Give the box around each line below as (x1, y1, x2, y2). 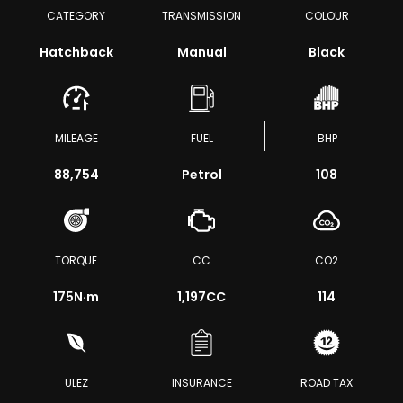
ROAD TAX (300, 375, 354, 390)
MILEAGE (54, 130, 98, 146)
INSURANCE (171, 375, 232, 390)
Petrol (181, 166, 222, 184)
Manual (176, 43, 227, 61)
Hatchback (39, 43, 113, 61)
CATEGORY (47, 8, 106, 23)
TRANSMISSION (162, 8, 241, 23)
